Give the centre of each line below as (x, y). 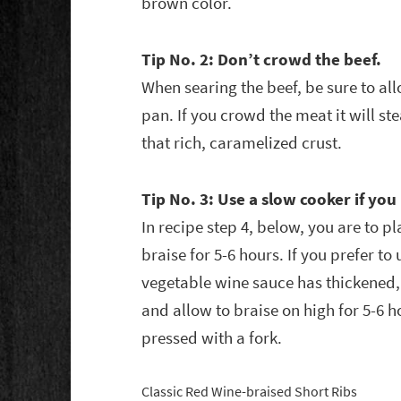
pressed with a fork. (212, 338)
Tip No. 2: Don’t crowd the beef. (262, 60)
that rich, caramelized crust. (242, 143)
